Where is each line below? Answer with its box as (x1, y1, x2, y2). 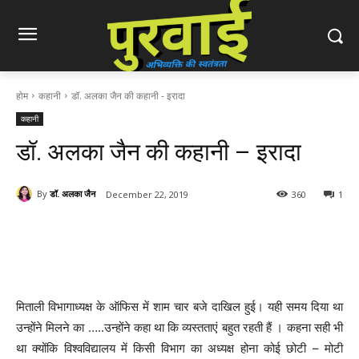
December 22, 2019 (106, 188, 188, 200)
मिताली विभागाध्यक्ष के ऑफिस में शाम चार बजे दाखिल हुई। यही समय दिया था (16, 298, 343, 314)
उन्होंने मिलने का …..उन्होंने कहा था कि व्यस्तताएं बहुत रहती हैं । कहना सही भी (16, 319, 343, 335)
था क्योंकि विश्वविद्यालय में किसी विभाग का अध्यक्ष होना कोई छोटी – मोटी (16, 340, 343, 356)
